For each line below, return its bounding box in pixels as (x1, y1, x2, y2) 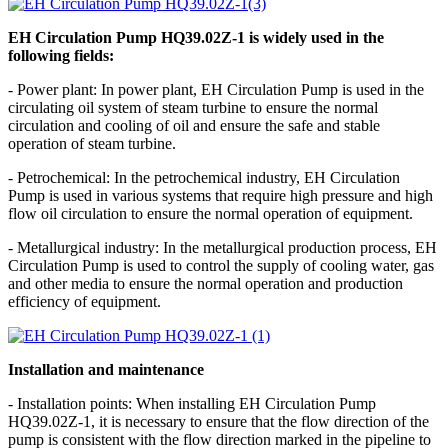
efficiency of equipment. (8, 292, 161, 310)
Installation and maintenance (8, 360, 204, 378)
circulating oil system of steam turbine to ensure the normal (8, 98, 378, 116)
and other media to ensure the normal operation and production (8, 274, 403, 292)
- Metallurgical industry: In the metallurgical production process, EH (8, 238, 437, 256)
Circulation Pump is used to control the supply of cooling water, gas (8, 256, 434, 274)
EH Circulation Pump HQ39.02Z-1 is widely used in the (8, 28, 384, 46)
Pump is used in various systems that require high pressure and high (8, 186, 433, 204)
